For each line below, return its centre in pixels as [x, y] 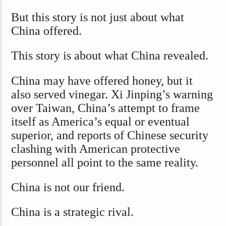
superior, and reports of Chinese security [110, 135]
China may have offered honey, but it [102, 80]
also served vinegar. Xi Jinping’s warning [112, 94]
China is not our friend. [68, 187]
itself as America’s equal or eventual [101, 121]
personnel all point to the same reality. [105, 162]
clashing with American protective [96, 149]
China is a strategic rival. [73, 212]
